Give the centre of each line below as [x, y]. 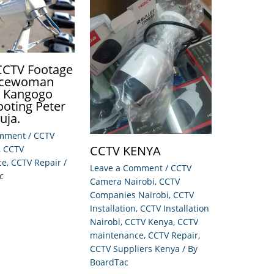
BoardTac [109, 262]
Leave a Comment [126, 168]
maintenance [117, 235]
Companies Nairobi [129, 194]
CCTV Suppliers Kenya [135, 248]
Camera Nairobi [122, 181]
